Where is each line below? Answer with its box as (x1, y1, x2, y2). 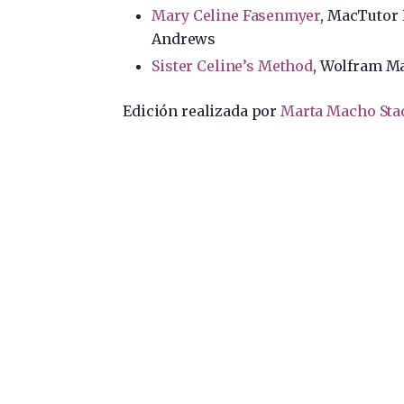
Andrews (151, 29, 216, 48)
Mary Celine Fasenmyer (151, 5, 320, 24)
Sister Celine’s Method (151, 56, 313, 75)
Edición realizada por (123, 101, 281, 120)
